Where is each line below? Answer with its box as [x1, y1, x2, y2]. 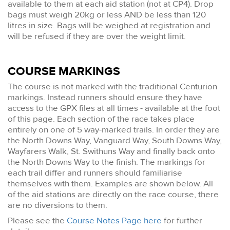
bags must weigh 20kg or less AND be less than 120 [8, 9, 206, 20]
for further [162, 215, 202, 226]
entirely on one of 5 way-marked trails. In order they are [8, 124, 220, 135]
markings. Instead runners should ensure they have [8, 91, 202, 103]
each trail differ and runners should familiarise [8, 167, 182, 178]
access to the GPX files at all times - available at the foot [8, 102, 220, 113]
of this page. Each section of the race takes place [8, 113, 195, 124]
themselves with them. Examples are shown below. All [8, 178, 213, 189]
